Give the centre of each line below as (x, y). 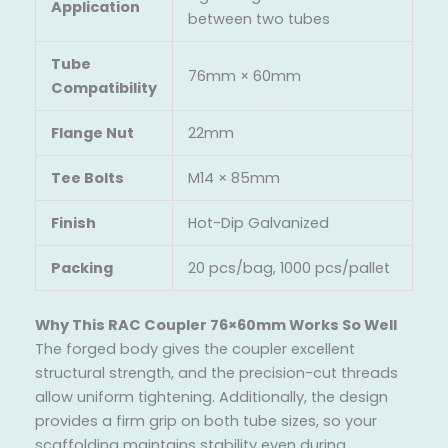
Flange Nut (92, 132)
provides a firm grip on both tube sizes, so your (206, 420)
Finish (73, 222)
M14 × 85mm (233, 177)
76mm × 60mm (244, 75)
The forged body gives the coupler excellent (195, 348)
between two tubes (258, 18)
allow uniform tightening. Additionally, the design (211, 396)
